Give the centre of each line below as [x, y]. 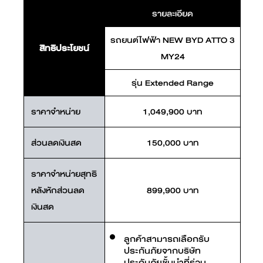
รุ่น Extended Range [173, 83]
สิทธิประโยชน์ [64, 48]
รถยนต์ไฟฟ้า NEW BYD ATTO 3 [173, 40]
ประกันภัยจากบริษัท [162, 251]
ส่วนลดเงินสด [56, 143]
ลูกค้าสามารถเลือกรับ [167, 239]
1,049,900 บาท [173, 112]
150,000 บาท [173, 143]
